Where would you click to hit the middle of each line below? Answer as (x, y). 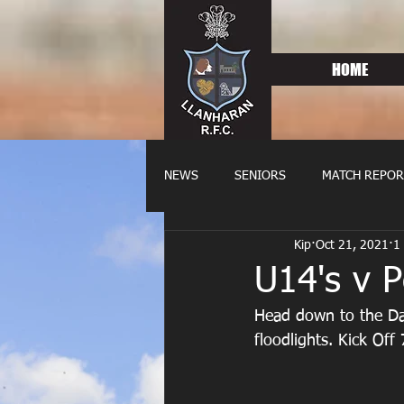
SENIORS (260, 176)
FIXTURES (308, 248)
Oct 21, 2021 (352, 245)
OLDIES (222, 248)
